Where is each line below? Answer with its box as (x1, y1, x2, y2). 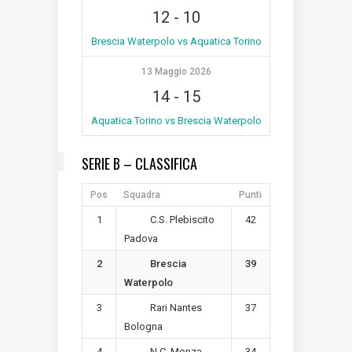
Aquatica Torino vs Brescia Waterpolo (90, 114, 262, 126)
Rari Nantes (149, 302, 202, 314)
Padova (124, 232, 158, 244)
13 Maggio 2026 (141, 65, 211, 77)
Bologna (124, 320, 163, 332)
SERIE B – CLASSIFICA (82, 152, 197, 174)
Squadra (123, 189, 160, 200)
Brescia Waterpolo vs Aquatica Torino (90, 35, 262, 47)
